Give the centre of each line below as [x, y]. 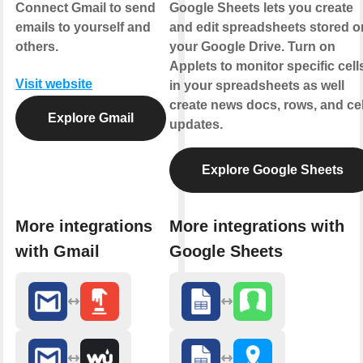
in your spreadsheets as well [256, 85]
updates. [196, 124]
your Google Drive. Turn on [252, 46]
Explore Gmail [91, 117]
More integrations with [256, 226]
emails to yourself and [83, 27]
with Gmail [58, 252]
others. [37, 46]
